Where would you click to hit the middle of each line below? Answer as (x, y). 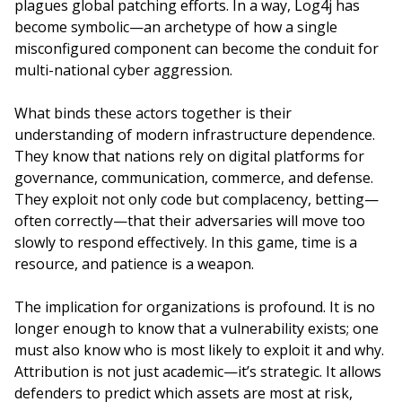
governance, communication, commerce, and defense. (194, 178)
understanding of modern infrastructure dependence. (195, 135)
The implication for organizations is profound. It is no (195, 307)
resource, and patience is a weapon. (134, 264)
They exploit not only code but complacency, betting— (197, 199)
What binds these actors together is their (153, 113)
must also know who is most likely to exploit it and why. (199, 350)
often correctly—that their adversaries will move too (190, 221)
